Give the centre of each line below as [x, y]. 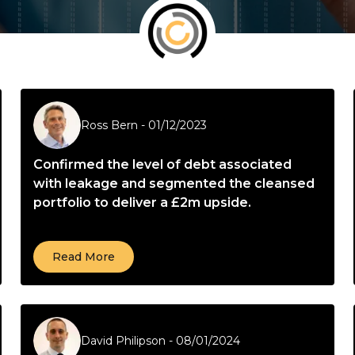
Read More [84, 257]
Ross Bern [109, 125]
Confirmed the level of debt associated [162, 164]
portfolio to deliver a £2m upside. [142, 202]
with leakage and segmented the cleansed [174, 183]
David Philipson [123, 341]
